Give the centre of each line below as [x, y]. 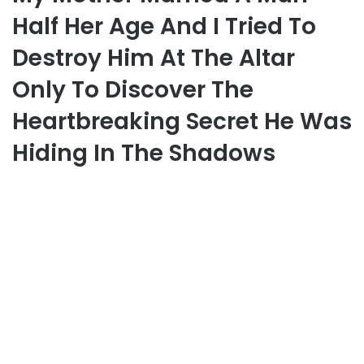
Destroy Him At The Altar [154, 58]
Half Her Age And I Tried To [164, 26]
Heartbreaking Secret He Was [182, 121]
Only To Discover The [133, 89]
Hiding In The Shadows [144, 153]
